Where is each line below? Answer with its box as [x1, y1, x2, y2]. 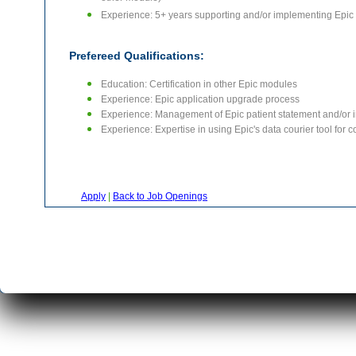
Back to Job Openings [113, 191, 207, 202]
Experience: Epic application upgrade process [101, 94, 300, 105]
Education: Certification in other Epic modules [101, 79, 297, 90]
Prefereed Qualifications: [69, 49, 204, 62]
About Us [289, 265, 325, 274]
